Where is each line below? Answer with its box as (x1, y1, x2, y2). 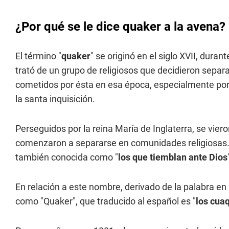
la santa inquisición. (15, 94, 95, 104)
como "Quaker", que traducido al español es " (15, 196, 196, 207)
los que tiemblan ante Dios (118, 152, 227, 163)
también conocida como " (15, 152, 118, 163)
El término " (15, 51, 61, 61)
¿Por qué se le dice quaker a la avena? (15, 19, 225, 34)
